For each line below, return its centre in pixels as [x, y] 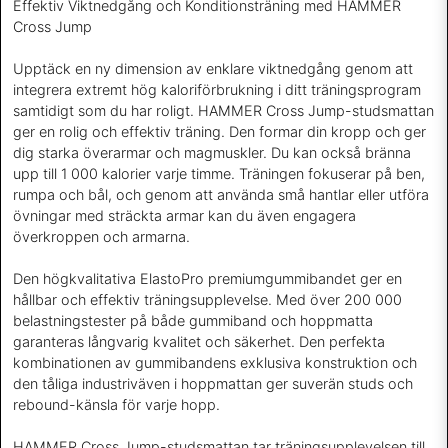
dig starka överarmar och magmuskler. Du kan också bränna [212, 153]
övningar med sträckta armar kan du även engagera [184, 216]
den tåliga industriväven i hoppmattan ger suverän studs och [213, 384]
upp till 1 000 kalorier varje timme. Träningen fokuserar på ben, [219, 174]
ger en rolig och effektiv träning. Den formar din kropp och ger [219, 132]
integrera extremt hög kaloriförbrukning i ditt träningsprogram [217, 90]
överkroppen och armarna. [101, 237]
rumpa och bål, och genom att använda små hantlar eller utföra [221, 195]
